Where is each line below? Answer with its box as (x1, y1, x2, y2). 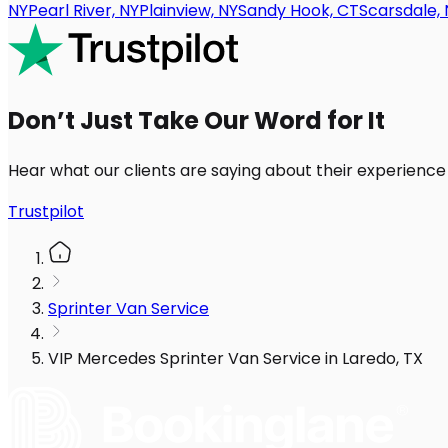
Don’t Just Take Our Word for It (8, 104, 385, 138)
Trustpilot (8, 200, 84, 224)
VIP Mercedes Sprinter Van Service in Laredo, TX (48, 347, 423, 371)
